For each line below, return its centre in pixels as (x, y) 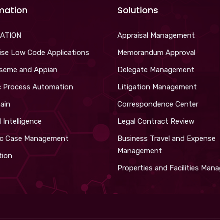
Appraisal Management (156, 35)
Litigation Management (157, 87)
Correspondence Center (158, 104)
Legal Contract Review (156, 121)
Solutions (138, 10)
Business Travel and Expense (166, 138)
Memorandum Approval (156, 53)
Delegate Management (156, 70)
